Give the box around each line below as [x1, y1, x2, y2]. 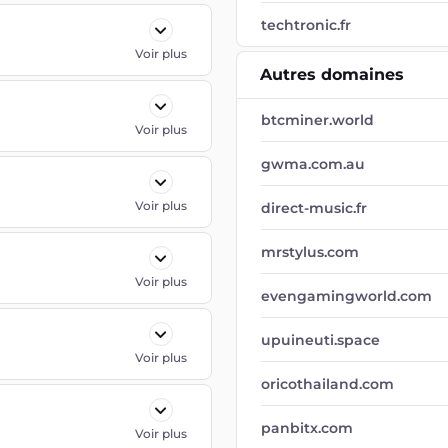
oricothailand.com [261, 375, 394, 393]
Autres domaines [260, 65, 404, 84]
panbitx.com [261, 419, 353, 437]
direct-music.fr [261, 199, 367, 217]
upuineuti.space [261, 331, 380, 349]
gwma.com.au [261, 155, 365, 173]
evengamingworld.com [261, 287, 432, 305]
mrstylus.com [261, 243, 359, 261]
